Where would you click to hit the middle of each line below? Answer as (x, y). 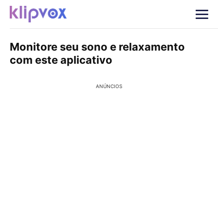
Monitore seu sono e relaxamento (97, 47)
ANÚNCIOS (109, 86)
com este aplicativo (61, 60)
